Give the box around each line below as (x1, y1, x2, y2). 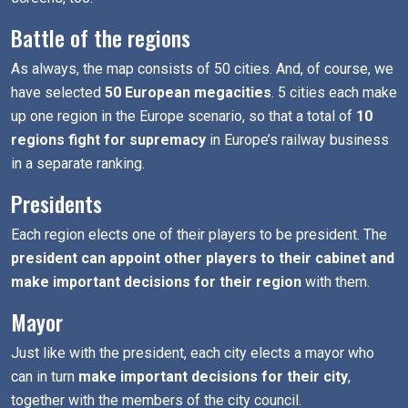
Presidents (11, 187, 102, 219)
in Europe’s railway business (206, 131, 389, 148)
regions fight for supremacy (11, 131, 206, 148)
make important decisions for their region (11, 273, 301, 291)
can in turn (11, 368, 78, 385)
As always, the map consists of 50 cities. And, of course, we (11, 60, 393, 77)
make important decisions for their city (78, 368, 348, 385)
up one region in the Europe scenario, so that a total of (11, 107, 356, 125)
